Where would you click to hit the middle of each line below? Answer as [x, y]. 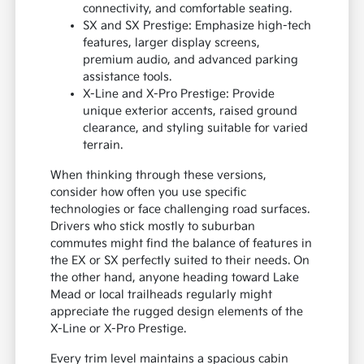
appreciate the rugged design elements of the [177, 311]
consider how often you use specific [149, 192]
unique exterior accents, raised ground [191, 110]
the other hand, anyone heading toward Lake [175, 277]
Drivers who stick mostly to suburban [153, 226]
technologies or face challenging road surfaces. [180, 209]
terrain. [103, 145]
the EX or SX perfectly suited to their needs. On [180, 260]
